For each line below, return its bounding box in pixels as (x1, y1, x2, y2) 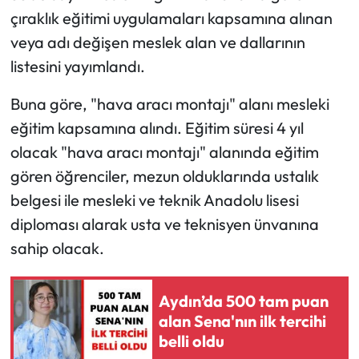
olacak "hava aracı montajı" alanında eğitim (10, 141, 319, 162)
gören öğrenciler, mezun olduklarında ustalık (10, 165, 319, 186)
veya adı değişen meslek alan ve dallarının (10, 31, 305, 52)
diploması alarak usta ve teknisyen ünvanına (10, 213, 319, 234)
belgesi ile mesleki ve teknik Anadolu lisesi (10, 189, 299, 210)
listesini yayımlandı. (10, 55, 145, 76)
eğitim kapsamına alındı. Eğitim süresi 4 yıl (10, 117, 304, 138)
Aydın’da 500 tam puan (159, 291, 329, 312)
